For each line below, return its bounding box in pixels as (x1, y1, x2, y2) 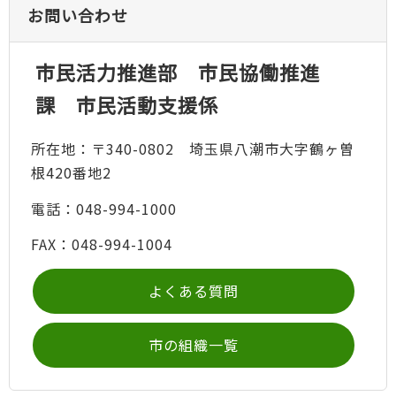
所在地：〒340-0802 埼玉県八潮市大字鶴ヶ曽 (30, 138, 354, 160)
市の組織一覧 (148, 333, 239, 355)
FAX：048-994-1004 (30, 233, 172, 255)
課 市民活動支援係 (34, 89, 218, 118)
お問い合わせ (27, 3, 128, 27)
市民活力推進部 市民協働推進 (34, 57, 320, 86)
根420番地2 (30, 162, 111, 184)
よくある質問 (148, 279, 239, 301)
